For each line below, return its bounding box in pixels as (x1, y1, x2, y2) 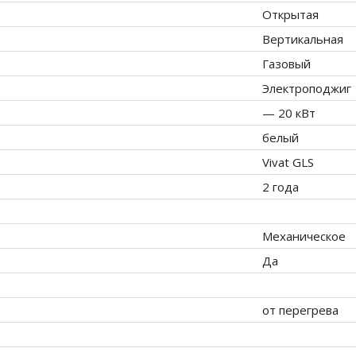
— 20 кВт (262, 105, 315, 122)
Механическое (262, 228, 346, 245)
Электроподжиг (262, 80, 351, 97)
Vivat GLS (262, 154, 314, 171)
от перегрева (262, 302, 339, 319)
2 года (262, 179, 299, 195)
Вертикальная (262, 31, 343, 48)
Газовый (262, 56, 311, 72)
